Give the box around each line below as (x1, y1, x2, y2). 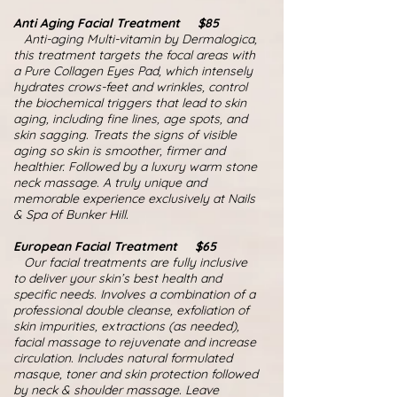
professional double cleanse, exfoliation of (13, 302, 249, 318)
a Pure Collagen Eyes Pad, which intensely (13, 63, 253, 79)
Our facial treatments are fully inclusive (13, 254, 247, 270)
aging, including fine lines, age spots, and (13, 111, 247, 127)
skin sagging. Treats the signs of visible (13, 127, 237, 143)
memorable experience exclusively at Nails (13, 191, 255, 206)
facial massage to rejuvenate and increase (13, 334, 256, 350)
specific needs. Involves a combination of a (13, 286, 255, 302)
